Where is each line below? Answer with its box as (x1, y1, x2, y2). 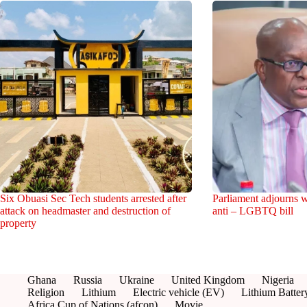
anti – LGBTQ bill (212, 204, 293, 217)
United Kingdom (171, 274, 245, 286)
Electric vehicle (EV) (133, 286, 224, 298)
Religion (27, 286, 64, 298)
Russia (73, 274, 102, 286)
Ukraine (119, 274, 154, 286)
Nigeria (262, 274, 294, 286)
